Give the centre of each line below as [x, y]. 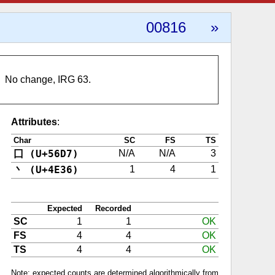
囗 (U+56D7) [46, 154]
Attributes [34, 122]
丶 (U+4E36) [46, 170]
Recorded [113, 208]
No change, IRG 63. [48, 79]
